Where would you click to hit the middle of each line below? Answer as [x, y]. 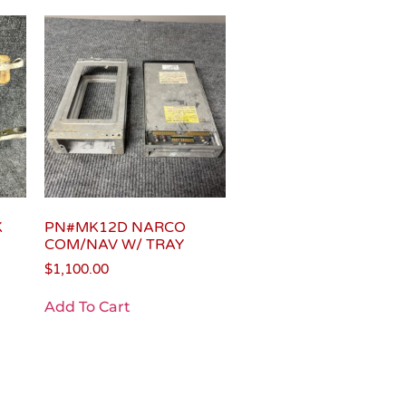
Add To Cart [87, 307]
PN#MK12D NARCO [115, 227]
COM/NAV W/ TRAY [114, 244]
